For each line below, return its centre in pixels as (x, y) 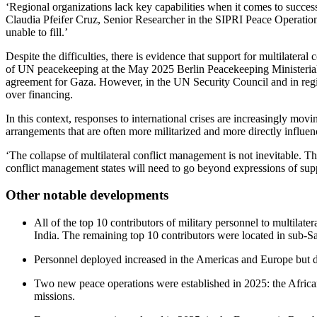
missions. (54, 296)
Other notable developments (87, 195)
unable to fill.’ (38, 32)
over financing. (41, 94)
